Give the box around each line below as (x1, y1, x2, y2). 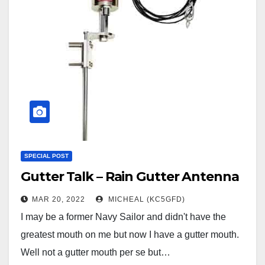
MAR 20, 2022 (32, 195, 85, 204)
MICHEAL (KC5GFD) (106, 195, 185, 204)
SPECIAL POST (24, 153, 69, 160)
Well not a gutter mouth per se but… (21, 247, 170, 258)
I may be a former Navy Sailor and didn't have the (21, 212, 226, 222)
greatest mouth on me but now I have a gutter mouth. (21, 230, 241, 240)
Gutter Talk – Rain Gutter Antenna (21, 169, 239, 185)
